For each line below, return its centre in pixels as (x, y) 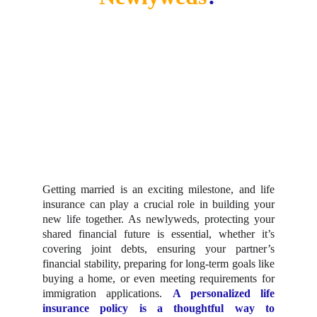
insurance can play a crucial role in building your (158, 204)
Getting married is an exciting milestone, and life (158, 189)
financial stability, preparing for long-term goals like (158, 264)
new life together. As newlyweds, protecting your (158, 219)
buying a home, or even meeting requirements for (158, 278)
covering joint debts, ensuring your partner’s (158, 249)
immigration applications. (108, 293)
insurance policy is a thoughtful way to (158, 308)
